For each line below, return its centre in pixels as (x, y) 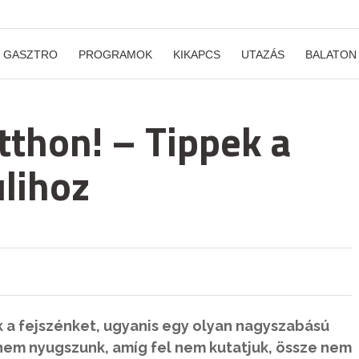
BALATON (331, 54)
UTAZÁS (263, 54)
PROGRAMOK (115, 54)
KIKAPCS (197, 54)
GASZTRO (30, 54)
